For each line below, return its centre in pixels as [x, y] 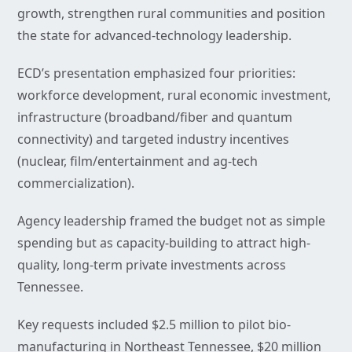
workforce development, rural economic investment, [174, 95]
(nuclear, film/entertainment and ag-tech [137, 161]
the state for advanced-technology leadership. [154, 36]
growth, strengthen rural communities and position [171, 14]
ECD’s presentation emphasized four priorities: [156, 73]
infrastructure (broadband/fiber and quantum [155, 117]
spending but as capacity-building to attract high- [164, 243]
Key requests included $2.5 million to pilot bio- [154, 325]
